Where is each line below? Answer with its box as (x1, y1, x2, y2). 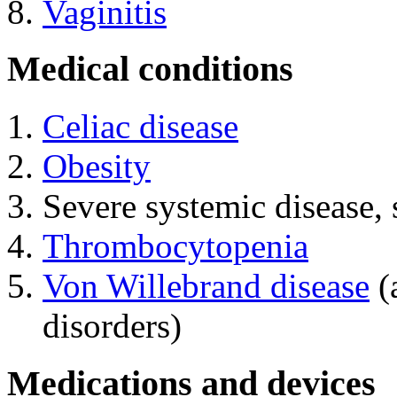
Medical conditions (7, 49, 293, 90)
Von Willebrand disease (43, 267, 370, 306)
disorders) (43, 307, 182, 346)
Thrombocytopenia (43, 227, 308, 266)
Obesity (43, 147, 151, 186)
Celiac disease (43, 107, 238, 146)
